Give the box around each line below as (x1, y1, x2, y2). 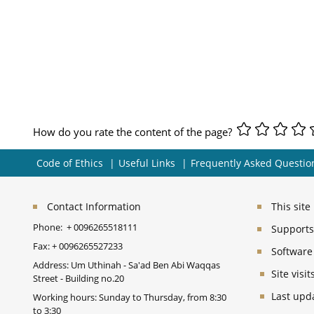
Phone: (33, 221, 67, 234)
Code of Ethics (36, 156, 103, 170)
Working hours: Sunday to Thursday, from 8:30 (33, 291, 226, 304)
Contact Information (47, 200, 141, 214)
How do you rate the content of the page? (33, 125, 235, 139)
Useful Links (118, 156, 175, 170)
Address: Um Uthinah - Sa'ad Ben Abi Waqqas (33, 259, 220, 272)
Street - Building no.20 (33, 272, 124, 285)
